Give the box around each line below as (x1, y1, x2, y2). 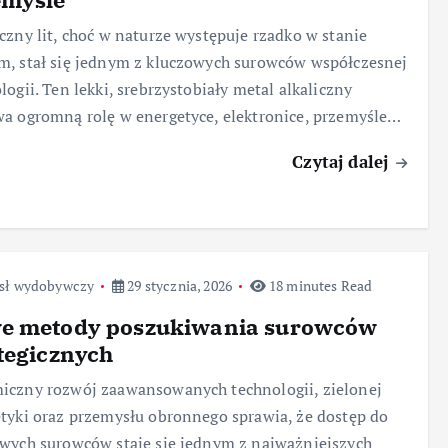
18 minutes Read (265, 275, 373, 295)
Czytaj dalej (292, 149, 394, 173)
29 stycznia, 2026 (124, 275, 232, 295)
